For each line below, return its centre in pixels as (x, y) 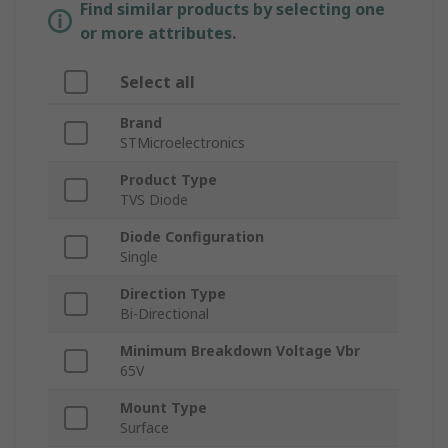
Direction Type (173, 294)
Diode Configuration (192, 237)
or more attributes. (158, 33)
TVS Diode (154, 200)
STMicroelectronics (182, 143)
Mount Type (163, 408)
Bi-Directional (164, 314)
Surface (144, 428)
